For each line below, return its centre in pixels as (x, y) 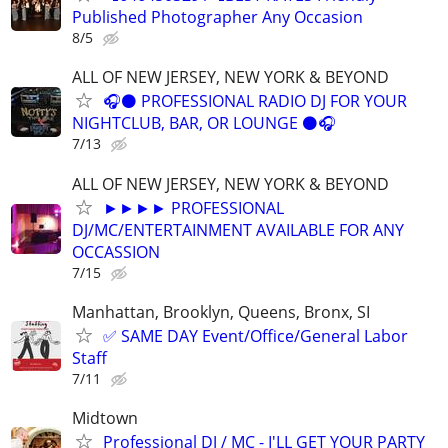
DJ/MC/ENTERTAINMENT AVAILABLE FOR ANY (238, 229)
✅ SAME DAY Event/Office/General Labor (255, 335)
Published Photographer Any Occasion (217, 17)
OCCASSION (116, 251)
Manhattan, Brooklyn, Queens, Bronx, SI (221, 311)
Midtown (105, 417)
